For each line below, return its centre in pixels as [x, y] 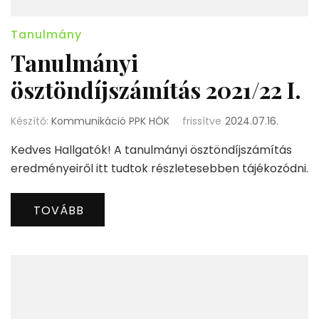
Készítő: [31, 121]
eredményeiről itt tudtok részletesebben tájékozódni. [159, 169]
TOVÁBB [59, 211]
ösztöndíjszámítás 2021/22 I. [156, 90]
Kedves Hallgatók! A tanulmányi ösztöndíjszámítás [151, 150]
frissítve [202, 121]
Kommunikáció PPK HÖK [110, 121]
